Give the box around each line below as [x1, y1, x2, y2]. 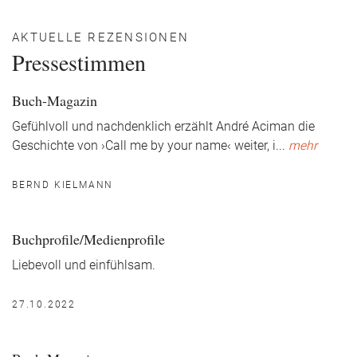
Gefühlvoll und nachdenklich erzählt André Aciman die [12, 120, 315, 134]
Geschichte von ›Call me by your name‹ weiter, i [12, 139, 276, 153]
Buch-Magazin [12, 91, 97, 110]
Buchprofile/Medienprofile [12, 229, 165, 249]
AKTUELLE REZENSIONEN [12, 30, 189, 45]
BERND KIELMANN [12, 179, 114, 190]
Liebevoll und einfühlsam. [12, 258, 155, 273]
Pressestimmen [12, 47, 146, 77]
